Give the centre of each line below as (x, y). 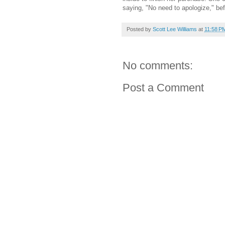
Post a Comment (163, 87)
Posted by (140, 29)
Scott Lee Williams (175, 29)
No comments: (158, 65)
